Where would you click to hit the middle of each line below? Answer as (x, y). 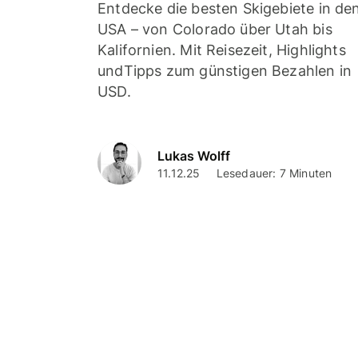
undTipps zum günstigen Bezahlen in (225, 71)
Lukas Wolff (194, 155)
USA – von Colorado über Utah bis (215, 30)
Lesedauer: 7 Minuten (274, 173)
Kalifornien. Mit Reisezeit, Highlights (222, 50)
